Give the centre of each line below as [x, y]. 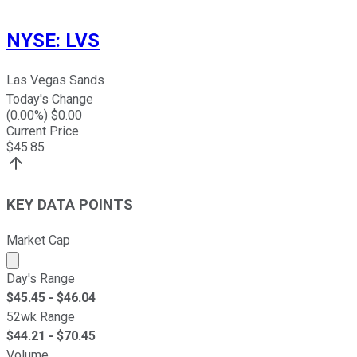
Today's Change [50, 100]
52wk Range [41, 316]
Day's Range [41, 278]
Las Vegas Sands [55, 80]
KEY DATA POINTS [70, 205]
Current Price [43, 131]
